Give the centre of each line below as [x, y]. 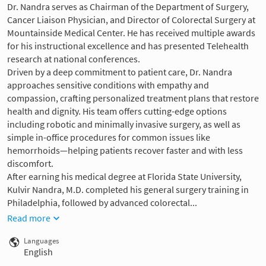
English [38, 251]
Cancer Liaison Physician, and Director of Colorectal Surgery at [131, 20]
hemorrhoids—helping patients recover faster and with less [125, 151]
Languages [41, 240]
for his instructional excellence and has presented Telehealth [128, 46]
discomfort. [30, 164]
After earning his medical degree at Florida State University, [124, 177]
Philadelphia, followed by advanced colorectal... [102, 203]
